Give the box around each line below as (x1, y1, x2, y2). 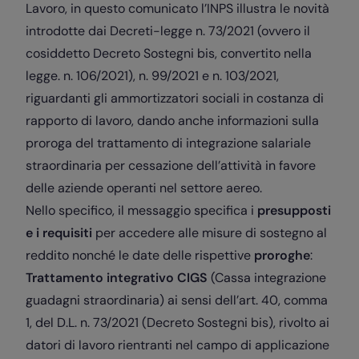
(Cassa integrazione (208, 269, 326, 286)
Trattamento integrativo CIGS (26, 269, 208, 286)
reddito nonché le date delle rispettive (26, 247, 254, 264)
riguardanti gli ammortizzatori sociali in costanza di (26, 90, 324, 107)
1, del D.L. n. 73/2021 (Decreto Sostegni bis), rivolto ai (26, 314, 329, 331)
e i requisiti (26, 224, 92, 241)
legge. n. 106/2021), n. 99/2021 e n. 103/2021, (26, 67, 279, 84)
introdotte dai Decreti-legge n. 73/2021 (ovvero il (26, 22, 310, 39)
